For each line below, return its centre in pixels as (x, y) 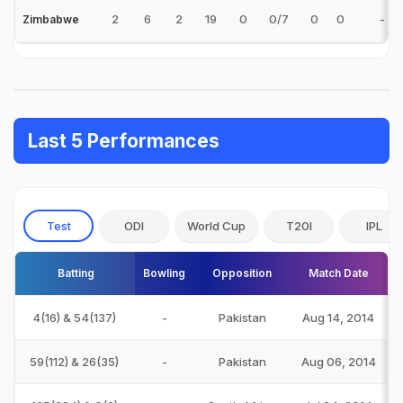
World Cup (216, 226)
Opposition (242, 273)
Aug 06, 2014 (338, 362)
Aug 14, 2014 (338, 318)
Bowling (164, 273)
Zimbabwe (51, 20)
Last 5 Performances (124, 141)
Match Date (338, 273)
